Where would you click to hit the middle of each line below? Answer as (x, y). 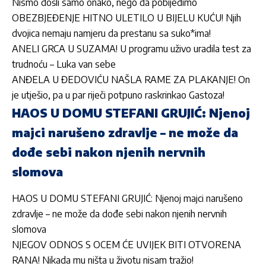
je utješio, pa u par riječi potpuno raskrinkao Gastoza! (118, 95)
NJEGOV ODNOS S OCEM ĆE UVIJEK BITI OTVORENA (126, 244)
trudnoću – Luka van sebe (64, 64)
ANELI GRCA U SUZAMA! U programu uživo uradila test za (132, 48)
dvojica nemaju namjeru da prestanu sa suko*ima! (111, 33)
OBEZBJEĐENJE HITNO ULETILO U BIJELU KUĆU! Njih (126, 18)
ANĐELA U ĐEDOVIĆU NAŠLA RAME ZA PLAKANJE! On (131, 79)
